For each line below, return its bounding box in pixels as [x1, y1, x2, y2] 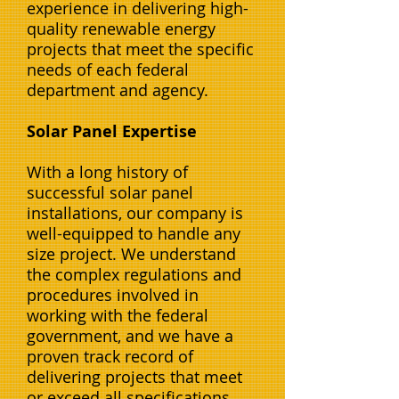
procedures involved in [27, 284, 199, 305]
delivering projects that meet [27, 366, 242, 387]
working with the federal [27, 305, 208, 326]
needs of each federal [27, 59, 189, 80]
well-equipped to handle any [27, 223, 240, 244]
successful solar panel [27, 182, 193, 203]
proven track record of [27, 346, 193, 367]
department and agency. [27, 79, 208, 101]
